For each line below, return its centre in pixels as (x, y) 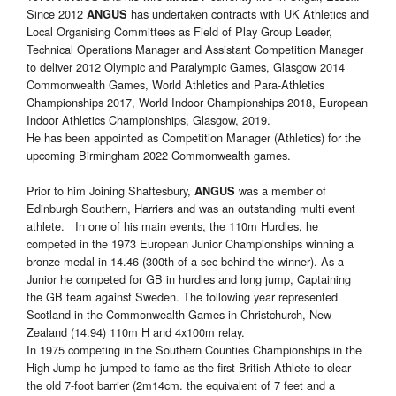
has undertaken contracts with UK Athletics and (248, 14)
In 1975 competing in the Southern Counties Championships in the (194, 350)
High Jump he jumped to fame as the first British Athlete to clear (189, 368)
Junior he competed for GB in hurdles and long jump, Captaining (189, 279)
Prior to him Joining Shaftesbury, (109, 191)
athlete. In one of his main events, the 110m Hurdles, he (172, 226)
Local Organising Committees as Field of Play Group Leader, (179, 32)
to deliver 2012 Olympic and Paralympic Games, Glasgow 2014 (186, 67)
